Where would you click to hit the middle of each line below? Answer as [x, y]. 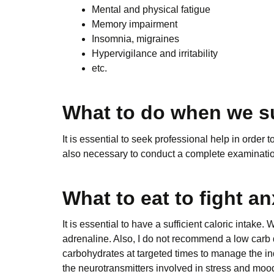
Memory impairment [135, 24]
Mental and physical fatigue [151, 10]
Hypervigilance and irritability [155, 54]
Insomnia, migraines [135, 39]
